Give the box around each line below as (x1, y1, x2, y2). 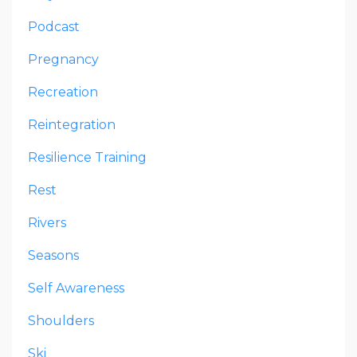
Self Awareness (28, 280, 124, 296)
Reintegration (28, 117, 116, 133)
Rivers (28, 215, 66, 231)
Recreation (28, 84, 98, 100)
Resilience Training (28, 150, 147, 166)
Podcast (28, 19, 80, 35)
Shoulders (28, 313, 94, 329)
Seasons (28, 248, 79, 264)
